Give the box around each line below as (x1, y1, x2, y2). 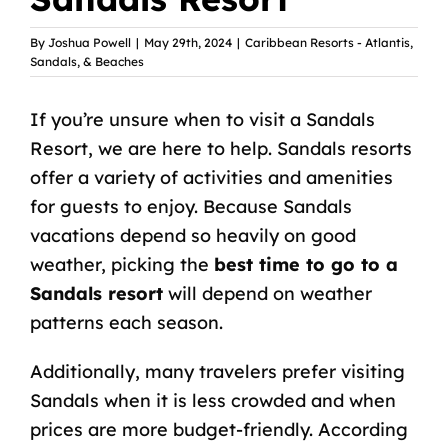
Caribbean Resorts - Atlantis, (245, 35, 413, 51)
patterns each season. (29, 311, 223, 335)
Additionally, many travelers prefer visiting (29, 360, 405, 384)
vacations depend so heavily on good (29, 224, 356, 248)
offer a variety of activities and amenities (29, 166, 393, 190)
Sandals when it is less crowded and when (29, 389, 396, 413)
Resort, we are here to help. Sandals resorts (29, 137, 412, 161)
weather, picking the (29, 253, 214, 277)
